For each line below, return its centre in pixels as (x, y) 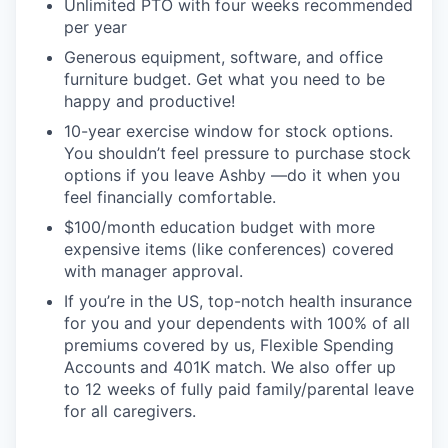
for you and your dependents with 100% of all (237, 322)
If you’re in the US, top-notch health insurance (238, 300)
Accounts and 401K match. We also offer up (230, 366)
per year (95, 26)
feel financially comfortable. (170, 196)
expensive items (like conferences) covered (229, 248)
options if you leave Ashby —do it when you (232, 174)
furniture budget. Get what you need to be (224, 78)
